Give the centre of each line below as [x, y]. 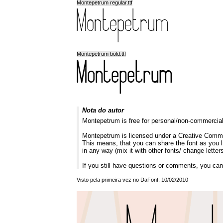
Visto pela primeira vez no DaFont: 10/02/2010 [132, 180]
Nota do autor [103, 111]
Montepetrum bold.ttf [101, 54]
